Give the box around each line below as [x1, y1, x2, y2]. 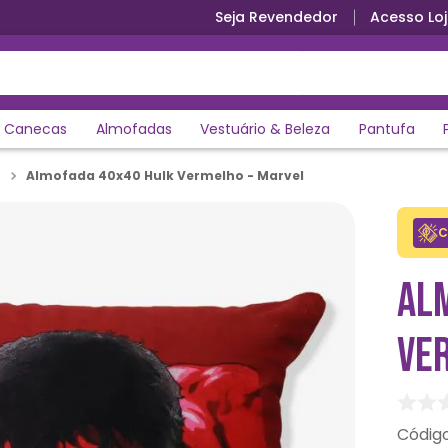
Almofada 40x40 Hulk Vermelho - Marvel [26, 166, 304, 184]
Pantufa [358, 119, 415, 139]
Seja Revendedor [215, 7, 338, 27]
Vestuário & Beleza [200, 119, 331, 139]
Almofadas [95, 119, 172, 139]
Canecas [4, 119, 68, 139]
